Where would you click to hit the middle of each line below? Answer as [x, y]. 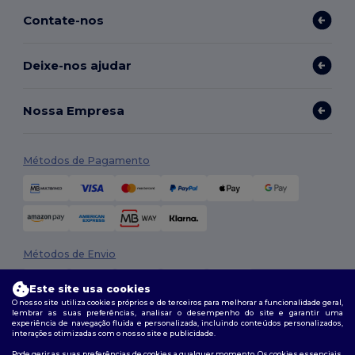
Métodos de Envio [70, 254]
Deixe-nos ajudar [78, 65]
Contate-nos [64, 20]
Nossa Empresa [74, 110]
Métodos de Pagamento [87, 161]
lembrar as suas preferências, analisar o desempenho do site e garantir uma [177, 312]
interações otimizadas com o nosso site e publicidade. [114, 333]
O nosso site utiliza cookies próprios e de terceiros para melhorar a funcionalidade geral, [177, 302]
